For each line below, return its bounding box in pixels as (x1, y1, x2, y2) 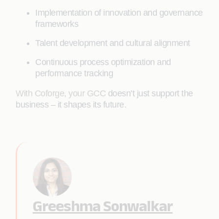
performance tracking (35, 68, 113, 78)
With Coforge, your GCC (16, 88, 106, 98)
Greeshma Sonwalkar (33, 197, 173, 214)
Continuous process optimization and (35, 57, 171, 67)
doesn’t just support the (106, 88, 193, 98)
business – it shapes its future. (16, 100, 126, 109)
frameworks (35, 19, 78, 29)
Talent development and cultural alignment (35, 38, 190, 48)
